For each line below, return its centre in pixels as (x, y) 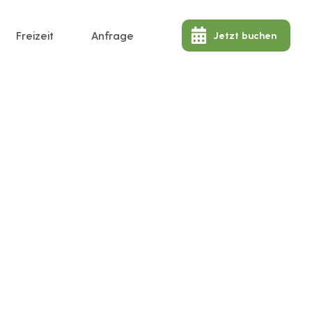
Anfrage (113, 35)
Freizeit (35, 35)
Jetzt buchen (244, 35)
